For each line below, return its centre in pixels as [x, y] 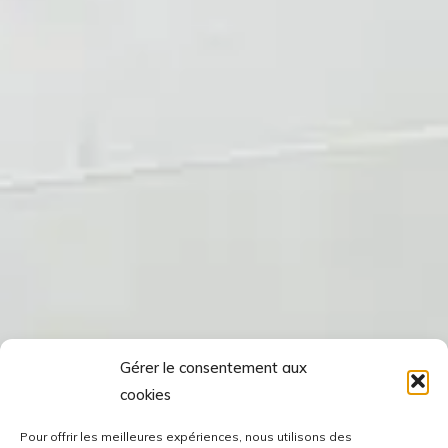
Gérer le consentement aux [213, 367]
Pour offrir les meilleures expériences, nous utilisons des [186, 436]
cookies [145, 394]
